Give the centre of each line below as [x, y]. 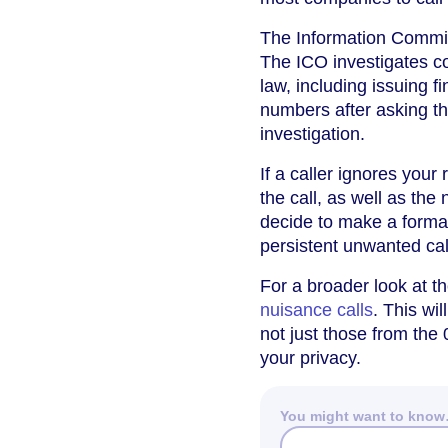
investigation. [312, 133]
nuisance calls [316, 309]
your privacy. [310, 357]
